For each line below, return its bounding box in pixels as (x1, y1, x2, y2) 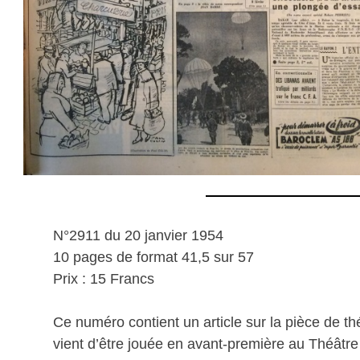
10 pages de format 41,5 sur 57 (53, 249, 254, 266)
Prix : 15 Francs (53, 271, 154, 288)
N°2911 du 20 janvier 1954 (53, 227, 223, 244)
